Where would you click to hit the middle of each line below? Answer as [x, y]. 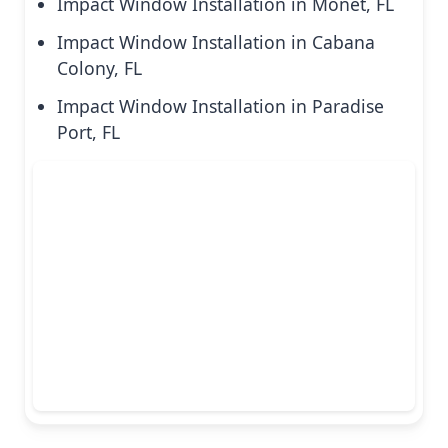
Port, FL [88, 132]
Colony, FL [99, 68]
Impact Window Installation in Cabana [216, 42]
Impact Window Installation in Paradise [220, 106]
